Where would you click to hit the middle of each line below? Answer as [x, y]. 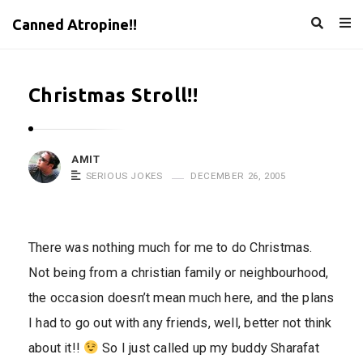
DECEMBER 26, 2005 [239, 176]
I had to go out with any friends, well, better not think [180, 323]
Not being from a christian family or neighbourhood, [179, 273]
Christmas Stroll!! [113, 95]
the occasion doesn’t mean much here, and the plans [181, 298]
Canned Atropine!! [75, 24]
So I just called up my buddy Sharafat [209, 348]
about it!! [56, 348]
